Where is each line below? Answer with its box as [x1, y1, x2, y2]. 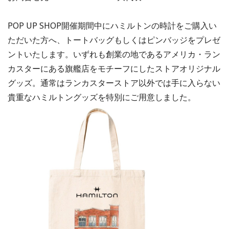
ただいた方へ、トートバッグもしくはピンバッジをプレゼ [8, 34, 220, 45]
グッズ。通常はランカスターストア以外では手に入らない [8, 77, 220, 88]
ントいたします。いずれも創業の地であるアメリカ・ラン [8, 48, 220, 60]
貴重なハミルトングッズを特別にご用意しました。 [8, 91, 196, 103]
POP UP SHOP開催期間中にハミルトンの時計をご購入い [8, 19, 217, 31]
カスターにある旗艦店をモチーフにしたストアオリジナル [8, 62, 220, 74]
